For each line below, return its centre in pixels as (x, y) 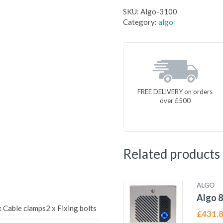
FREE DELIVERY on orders (175, 91)
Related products (171, 154)
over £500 (175, 100)
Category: (140, 22)
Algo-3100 (159, 11)
